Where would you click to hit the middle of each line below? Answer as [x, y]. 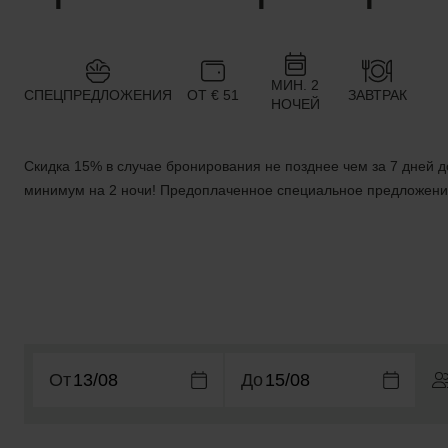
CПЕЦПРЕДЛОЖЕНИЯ [98, 94]
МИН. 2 [295, 85]
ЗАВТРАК [377, 94]
